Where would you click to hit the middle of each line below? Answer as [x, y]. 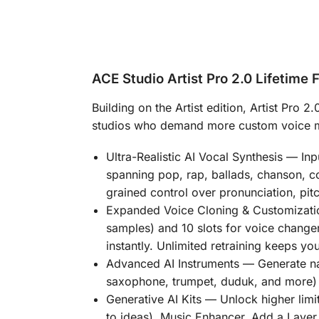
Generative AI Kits [153, 299]
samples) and [143, 228]
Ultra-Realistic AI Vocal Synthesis [194, 157]
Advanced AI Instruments [172, 264]
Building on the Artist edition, [171, 107]
